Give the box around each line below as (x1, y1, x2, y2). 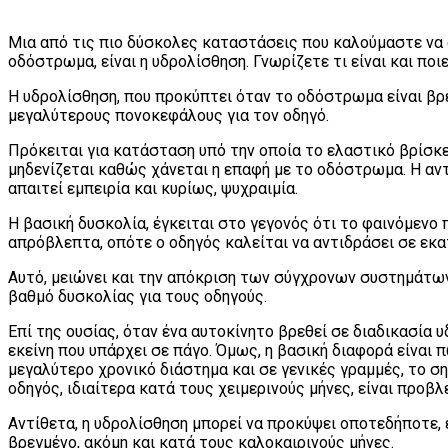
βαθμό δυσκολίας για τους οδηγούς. (8, 286, 267, 306)
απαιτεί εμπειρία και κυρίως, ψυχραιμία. (8, 178, 298, 198)
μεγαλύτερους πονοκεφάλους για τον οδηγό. (8, 105, 329, 125)
